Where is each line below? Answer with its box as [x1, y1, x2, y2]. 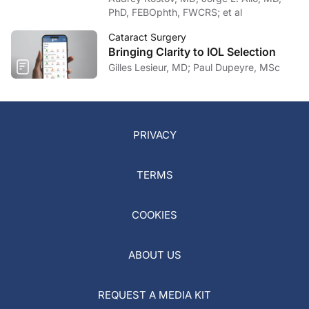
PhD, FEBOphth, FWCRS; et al [108, 6, 242, 19]
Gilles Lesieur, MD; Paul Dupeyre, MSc [193, 61, 280, 74]
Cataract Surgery [108, 31, 186, 43]
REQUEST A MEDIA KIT [98, 288, 211, 301]
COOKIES [132, 208, 177, 221]
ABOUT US [128, 248, 181, 261]
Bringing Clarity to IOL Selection [108, 45, 276, 59]
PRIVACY [132, 128, 177, 141]
